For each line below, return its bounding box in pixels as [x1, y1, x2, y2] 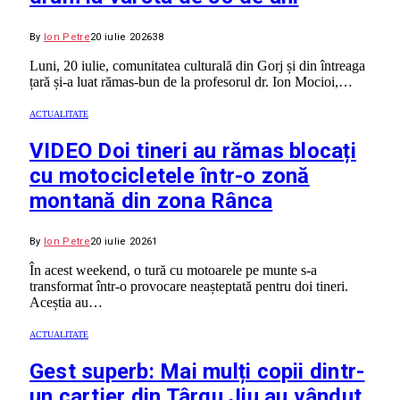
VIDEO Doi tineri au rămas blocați [29, 138, 356, 164]
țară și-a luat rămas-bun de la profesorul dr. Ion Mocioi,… [29, 74, 353, 90]
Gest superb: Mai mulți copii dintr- [29, 359, 365, 385]
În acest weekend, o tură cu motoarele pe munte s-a [29, 262, 317, 279]
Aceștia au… [29, 295, 103, 311]
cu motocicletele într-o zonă [29, 163, 310, 189]
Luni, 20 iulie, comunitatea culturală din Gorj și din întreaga [29, 58, 365, 74]
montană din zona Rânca [29, 188, 273, 214]
